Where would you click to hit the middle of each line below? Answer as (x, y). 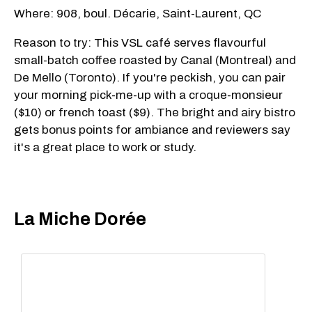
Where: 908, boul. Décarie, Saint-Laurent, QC (138, 14)
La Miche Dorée (80, 219)
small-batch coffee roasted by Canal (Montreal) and (155, 61)
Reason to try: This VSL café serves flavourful (140, 43)
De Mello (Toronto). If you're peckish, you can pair (150, 78)
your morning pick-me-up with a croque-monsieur (148, 95)
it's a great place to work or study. (105, 148)
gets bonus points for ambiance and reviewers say (152, 130)
